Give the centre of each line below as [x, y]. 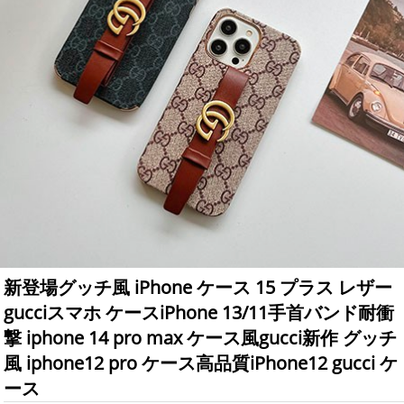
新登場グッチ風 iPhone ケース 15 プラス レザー [198, 288]
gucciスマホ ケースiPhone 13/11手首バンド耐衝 [199, 313]
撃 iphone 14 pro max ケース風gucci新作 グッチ [201, 338]
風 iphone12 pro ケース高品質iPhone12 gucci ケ [201, 363]
